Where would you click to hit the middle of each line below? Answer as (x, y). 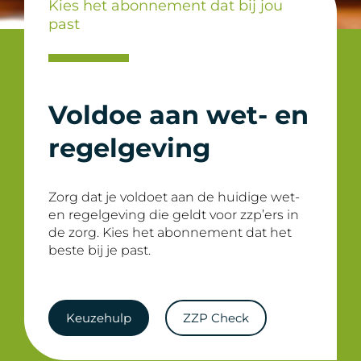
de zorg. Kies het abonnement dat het (170, 232)
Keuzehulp (99, 318)
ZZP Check (216, 318)
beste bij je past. (100, 250)
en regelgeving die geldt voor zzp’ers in (174, 215)
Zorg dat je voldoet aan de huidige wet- (174, 197)
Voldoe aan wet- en (178, 115)
